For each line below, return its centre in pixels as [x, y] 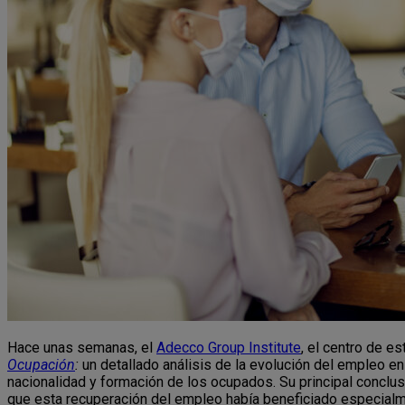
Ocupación [41, 365]
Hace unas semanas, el [82, 348]
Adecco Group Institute [229, 348]
